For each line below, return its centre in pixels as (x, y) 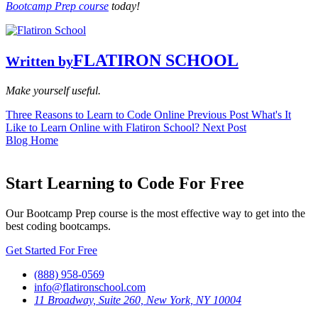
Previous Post (218, 115)
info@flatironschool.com (90, 287)
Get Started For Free (51, 250)
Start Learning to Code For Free (125, 183)
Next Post (224, 128)
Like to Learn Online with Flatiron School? (104, 128)
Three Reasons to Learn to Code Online (97, 115)
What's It (271, 115)
